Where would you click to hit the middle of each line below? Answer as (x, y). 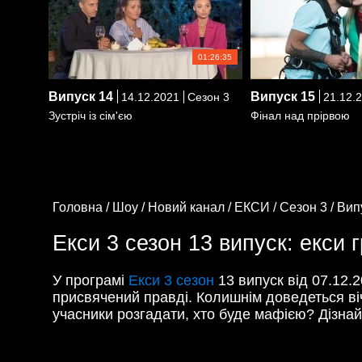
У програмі (90, 280)
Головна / (82, 207)
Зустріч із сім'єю (90, 116)
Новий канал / (191, 207)
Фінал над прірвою (300, 116)
